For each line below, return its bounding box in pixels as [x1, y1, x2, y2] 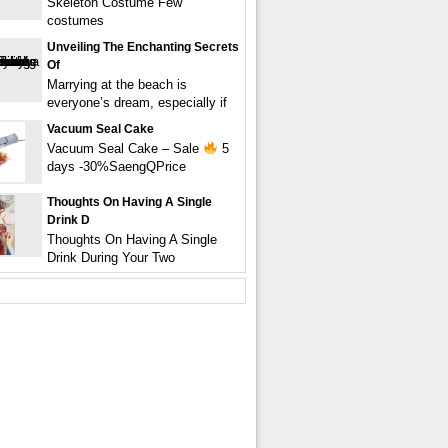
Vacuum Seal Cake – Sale [47, 141, 203, 156]
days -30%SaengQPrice [47, 159, 186, 174]
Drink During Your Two [47, 250, 175, 265]
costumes [47, 13, 104, 28]
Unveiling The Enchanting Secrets [47, 40, 239, 54]
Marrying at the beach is [47, 77, 187, 92]
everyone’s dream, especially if [47, 95, 227, 110]
